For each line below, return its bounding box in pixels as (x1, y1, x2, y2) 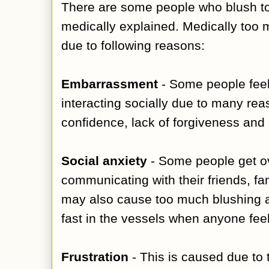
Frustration (61, 250, 128, 264)
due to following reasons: (61, 38, 205, 52)
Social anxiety (61, 154, 147, 168)
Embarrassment (61, 77, 158, 91)
